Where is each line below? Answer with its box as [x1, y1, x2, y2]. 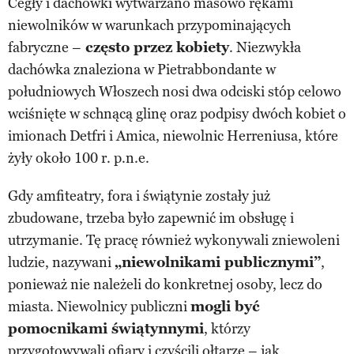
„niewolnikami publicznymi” [115, 253, 321, 271]
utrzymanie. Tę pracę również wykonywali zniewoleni [8, 231, 340, 249]
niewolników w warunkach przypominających [8, 16, 291, 34]
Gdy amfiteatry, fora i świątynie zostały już [8, 186, 270, 205]
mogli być [190, 297, 260, 315]
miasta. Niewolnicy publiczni [8, 297, 190, 315]
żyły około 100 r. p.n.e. [8, 149, 149, 167]
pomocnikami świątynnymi [8, 319, 204, 337]
